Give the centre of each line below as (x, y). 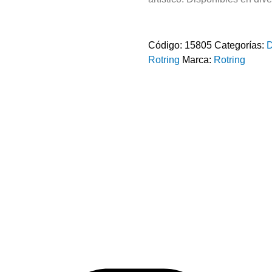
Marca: (198, 60)
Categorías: (240, 46)
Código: (166, 46)
